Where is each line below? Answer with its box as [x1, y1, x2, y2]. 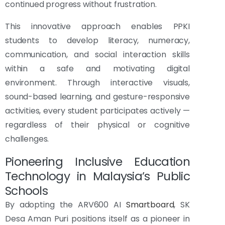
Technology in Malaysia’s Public [5, 168, 190, 185]
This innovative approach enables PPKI [5, 21, 190, 33]
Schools [5, 182, 48, 199]
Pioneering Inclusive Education [5, 153, 190, 170]
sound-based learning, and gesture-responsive [5, 91, 190, 103]
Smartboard [126, 199, 174, 211]
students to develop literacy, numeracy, [5, 35, 190, 47]
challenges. [5, 133, 49, 145]
